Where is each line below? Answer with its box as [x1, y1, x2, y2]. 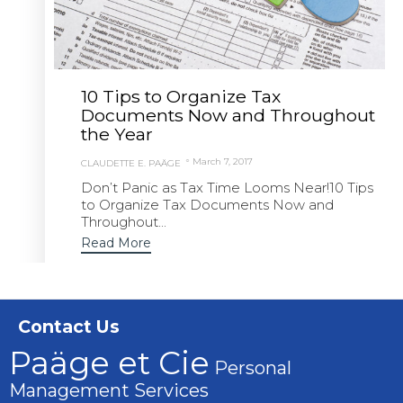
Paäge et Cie [9, 344, 210, 383]
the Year [81, 123, 153, 146]
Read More [81, 235, 151, 252]
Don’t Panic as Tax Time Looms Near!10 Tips [81, 179, 373, 197]
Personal [210, 357, 291, 380]
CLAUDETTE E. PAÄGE [81, 157, 181, 170]
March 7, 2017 [193, 155, 253, 167]
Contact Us [18, 316, 120, 338]
